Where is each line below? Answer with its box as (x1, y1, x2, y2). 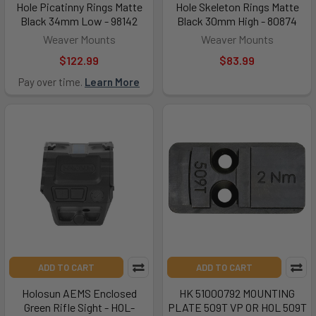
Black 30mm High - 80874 (177, 14, 297, 28)
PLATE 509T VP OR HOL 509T (167, 300, 307, 314)
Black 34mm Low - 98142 (20, 14, 138, 28)
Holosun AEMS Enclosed (21, 286, 137, 300)
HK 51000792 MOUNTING (179, 286, 295, 300)
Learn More (85, 75, 140, 88)
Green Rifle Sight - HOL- (23, 300, 135, 314)
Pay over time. (18, 75, 85, 88)
